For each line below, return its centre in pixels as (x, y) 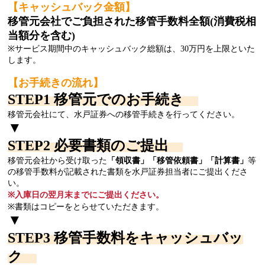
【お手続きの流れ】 (56, 83)
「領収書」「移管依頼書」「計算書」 (177, 161)
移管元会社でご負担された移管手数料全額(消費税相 (132, 22)
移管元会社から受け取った (57, 161)
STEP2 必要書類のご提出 (95, 146)
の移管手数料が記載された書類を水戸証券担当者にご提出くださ (128, 172)
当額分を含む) (41, 36)
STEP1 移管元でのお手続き (103, 100)
